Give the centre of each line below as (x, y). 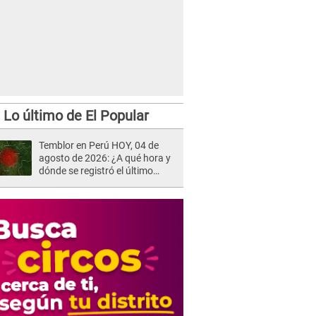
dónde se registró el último (96, 171)
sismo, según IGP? (79, 183)
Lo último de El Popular (76, 116)
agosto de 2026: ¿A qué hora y (105, 158)
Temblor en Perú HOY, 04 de (99, 145)
